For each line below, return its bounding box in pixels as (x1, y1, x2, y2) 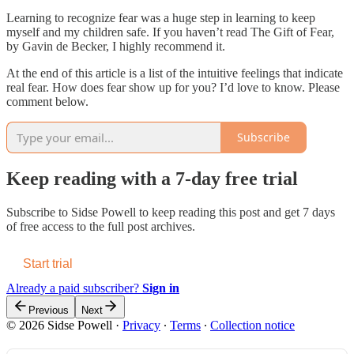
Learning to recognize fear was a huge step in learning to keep (6, 10, 315, 24)
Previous (28, 304, 69, 317)
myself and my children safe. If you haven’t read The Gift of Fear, (6, 24, 334, 39)
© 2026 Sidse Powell (6, 318, 112, 333)
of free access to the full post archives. (6, 220, 195, 234)
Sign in (142, 281, 179, 296)
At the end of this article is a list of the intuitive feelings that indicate (6, 66, 343, 80)
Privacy (122, 318, 160, 333)
